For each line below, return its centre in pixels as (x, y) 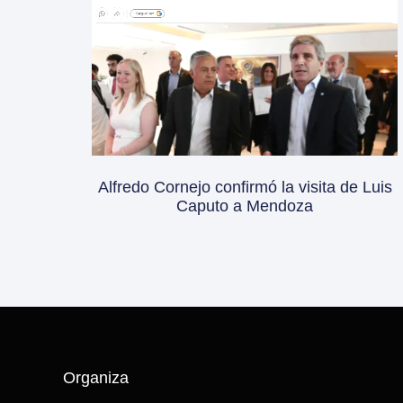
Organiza (96, 377)
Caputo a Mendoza (245, 206)
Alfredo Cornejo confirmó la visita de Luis (245, 187)
